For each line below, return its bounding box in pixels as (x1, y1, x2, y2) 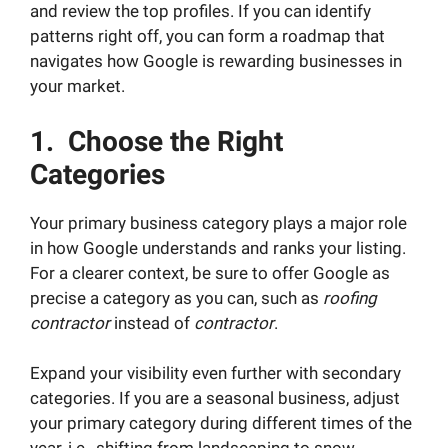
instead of (110, 312, 194, 333)
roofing (323, 287, 377, 308)
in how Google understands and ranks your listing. (30, 237, 406, 258)
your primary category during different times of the (30, 413, 412, 434)
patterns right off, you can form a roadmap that (30, 26, 385, 47)
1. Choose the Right (30, 124, 283, 158)
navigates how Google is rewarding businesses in (30, 51, 402, 72)
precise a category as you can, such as (30, 287, 323, 308)
